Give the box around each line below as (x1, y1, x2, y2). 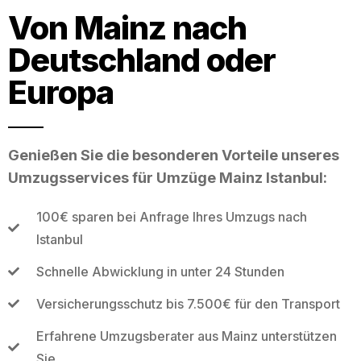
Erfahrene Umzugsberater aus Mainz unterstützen (35, 327, 337, 344)
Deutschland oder (8, 39, 276, 80)
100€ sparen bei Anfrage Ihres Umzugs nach (35, 208, 307, 225)
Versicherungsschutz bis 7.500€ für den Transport (35, 295, 340, 312)
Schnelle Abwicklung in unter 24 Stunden (35, 263, 284, 280)
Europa (8, 72, 114, 112)
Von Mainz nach (8, 7, 247, 48)
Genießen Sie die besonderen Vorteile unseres (8, 146, 339, 164)
